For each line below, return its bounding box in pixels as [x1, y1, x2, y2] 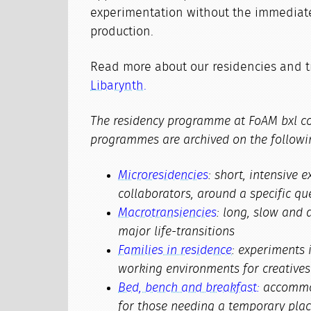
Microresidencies [118, 169, 209, 182]
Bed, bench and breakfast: [118, 282, 260, 294]
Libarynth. [90, 80, 147, 92]
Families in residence [118, 244, 233, 257]
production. [90, 26, 154, 38]
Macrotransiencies [118, 207, 217, 219]
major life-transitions [118, 226, 235, 238]
